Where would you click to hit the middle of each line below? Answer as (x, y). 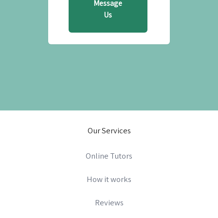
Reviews (109, 203)
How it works (109, 179)
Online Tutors (109, 156)
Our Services (109, 130)
